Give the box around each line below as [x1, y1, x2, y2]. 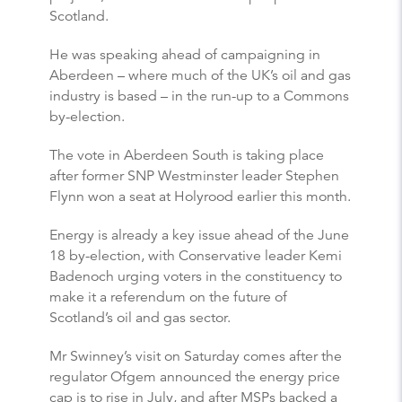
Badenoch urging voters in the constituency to [49, 267, 342, 285]
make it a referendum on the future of [49, 287, 287, 306]
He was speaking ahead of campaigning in [49, 45, 320, 64]
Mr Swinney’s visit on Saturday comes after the [49, 346, 342, 365]
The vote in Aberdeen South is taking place [49, 145, 324, 164]
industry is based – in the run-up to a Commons [49, 86, 349, 105]
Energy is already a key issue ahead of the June [49, 225, 349, 244]
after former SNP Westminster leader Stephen [49, 166, 339, 185]
